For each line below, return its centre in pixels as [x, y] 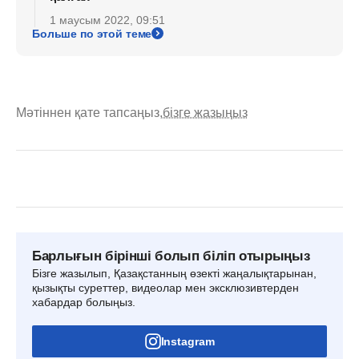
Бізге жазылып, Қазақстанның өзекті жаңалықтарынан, [174, 273]
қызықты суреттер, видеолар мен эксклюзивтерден [165, 287]
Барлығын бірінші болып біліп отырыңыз [171, 256]
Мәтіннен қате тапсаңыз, [89, 112]
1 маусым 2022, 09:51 [107, 20]
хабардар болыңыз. [84, 302]
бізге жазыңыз [205, 112]
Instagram [188, 341]
